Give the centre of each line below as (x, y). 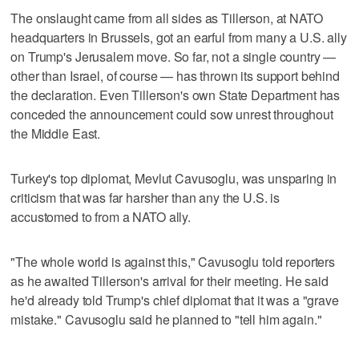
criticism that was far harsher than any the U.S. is (145, 197)
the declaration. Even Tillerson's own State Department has (175, 95)
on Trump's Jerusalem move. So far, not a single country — (173, 56)
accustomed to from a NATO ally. (101, 216)
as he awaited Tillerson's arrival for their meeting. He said (169, 280)
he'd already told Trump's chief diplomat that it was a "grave (175, 300)
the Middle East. (56, 133)
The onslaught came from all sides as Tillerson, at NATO (167, 18)
